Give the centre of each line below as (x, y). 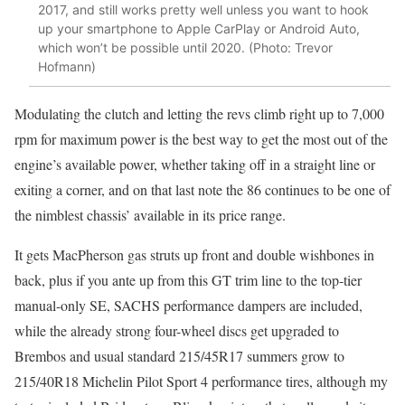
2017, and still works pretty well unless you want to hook (203, 10)
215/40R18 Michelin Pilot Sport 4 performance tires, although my (201, 381)
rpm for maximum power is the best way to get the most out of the (201, 138)
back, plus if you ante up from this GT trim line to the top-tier (188, 279)
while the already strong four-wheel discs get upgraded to (177, 330)
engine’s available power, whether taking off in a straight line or (195, 164)
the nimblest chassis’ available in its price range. (150, 214)
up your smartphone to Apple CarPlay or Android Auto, (199, 29)
